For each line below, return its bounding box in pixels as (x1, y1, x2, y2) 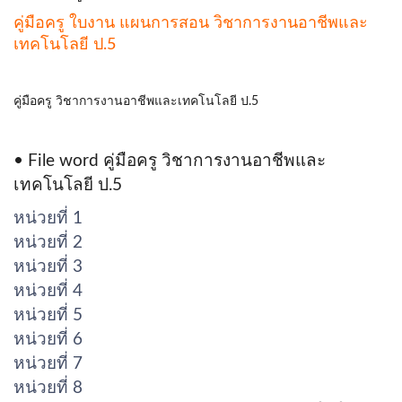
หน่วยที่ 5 (13, 306, 83, 324)
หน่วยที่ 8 (13, 379, 83, 397)
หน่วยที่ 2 (13, 233, 83, 251)
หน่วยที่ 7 (13, 354, 83, 372)
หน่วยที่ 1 (13, 209, 83, 227)
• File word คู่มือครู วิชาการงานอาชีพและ (13, 152, 326, 170)
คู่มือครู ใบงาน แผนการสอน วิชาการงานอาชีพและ (13, 14, 368, 31)
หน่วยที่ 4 (13, 282, 83, 300)
